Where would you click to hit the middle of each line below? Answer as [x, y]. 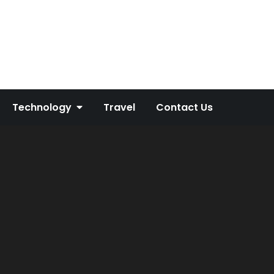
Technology [42, 107]
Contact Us [184, 107]
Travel [119, 107]
